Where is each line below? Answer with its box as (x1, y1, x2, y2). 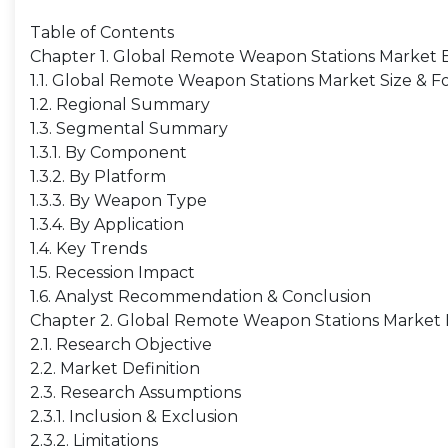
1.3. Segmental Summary (30, 119, 228, 138)
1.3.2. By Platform (30, 167, 166, 186)
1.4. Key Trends (30, 239, 147, 258)
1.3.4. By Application (30, 215, 184, 234)
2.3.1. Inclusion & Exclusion (30, 407, 238, 426)
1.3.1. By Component (30, 143, 187, 162)
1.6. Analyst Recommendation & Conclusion (30, 287, 371, 306)
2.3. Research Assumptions (30, 383, 241, 402)
